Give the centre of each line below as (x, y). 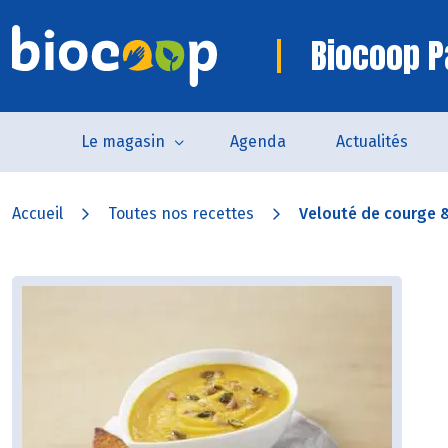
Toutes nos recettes (181, 213)
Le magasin (123, 141)
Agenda (258, 141)
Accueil (37, 213)
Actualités (372, 141)
